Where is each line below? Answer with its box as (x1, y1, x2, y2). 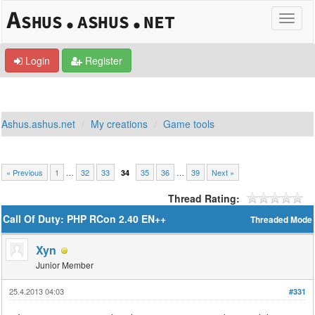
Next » (212, 167, 235, 178)
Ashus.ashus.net (1, 117, 76, 131)
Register (82, 53, 122, 67)
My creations (91, 117, 148, 131)
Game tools (163, 117, 215, 131)
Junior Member (36, 259, 94, 271)
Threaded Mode (250, 214, 312, 226)
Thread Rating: (167, 191, 240, 205)
